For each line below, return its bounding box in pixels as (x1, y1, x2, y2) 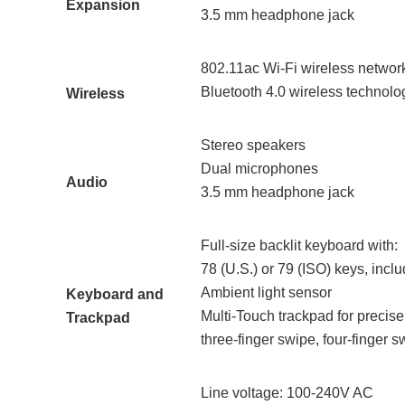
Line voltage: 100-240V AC (201, 384, 373, 400)
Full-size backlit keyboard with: (201, 237, 398, 253)
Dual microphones (201, 160, 318, 176)
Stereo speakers (201, 137, 306, 153)
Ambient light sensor (201, 284, 332, 300)
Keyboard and (66, 286, 164, 302)
